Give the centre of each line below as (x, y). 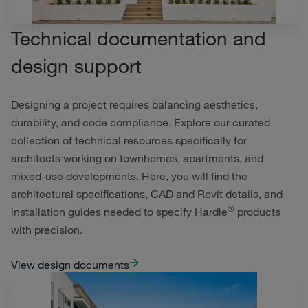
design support (76, 65)
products (257, 212)
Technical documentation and (139, 38)
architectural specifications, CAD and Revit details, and (147, 194)
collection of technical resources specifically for (129, 140)
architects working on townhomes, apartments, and (137, 158)
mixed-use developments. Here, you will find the (129, 176)
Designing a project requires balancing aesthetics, (134, 104)
